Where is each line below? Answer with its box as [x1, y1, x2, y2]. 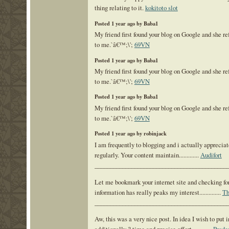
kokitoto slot [145, 3, 178, 13]
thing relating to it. [94, 3, 145, 13]
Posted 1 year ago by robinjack [94, 129, 167, 138]
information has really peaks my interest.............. [94, 187, 222, 197]
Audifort [200, 150, 222, 159]
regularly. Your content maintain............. [94, 150, 200, 159]
